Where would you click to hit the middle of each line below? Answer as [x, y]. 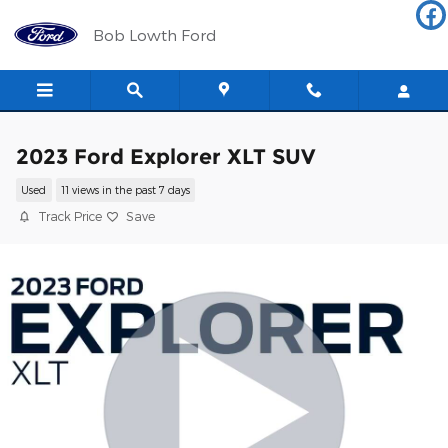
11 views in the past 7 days [125, 190]
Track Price [70, 216]
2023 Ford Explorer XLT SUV [165, 156]
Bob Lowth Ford [155, 34]
